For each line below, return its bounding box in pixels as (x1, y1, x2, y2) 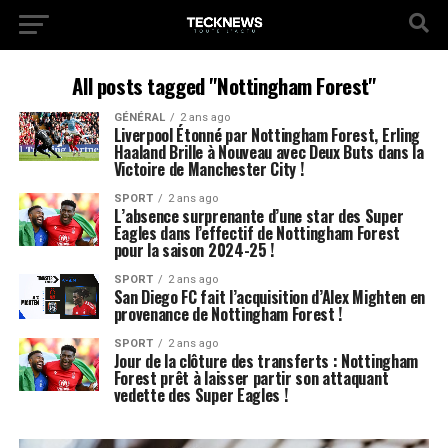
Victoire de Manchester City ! (113, 157, 304, 181)
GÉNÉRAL (113, 111, 165, 124)
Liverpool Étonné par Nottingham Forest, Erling (113, 123, 420, 147)
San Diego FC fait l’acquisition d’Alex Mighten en (113, 285, 425, 309)
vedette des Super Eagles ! (113, 383, 288, 407)
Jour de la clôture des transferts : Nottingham (113, 349, 418, 373)
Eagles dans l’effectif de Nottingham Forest (113, 221, 400, 245)
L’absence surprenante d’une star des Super (113, 204, 404, 228)
